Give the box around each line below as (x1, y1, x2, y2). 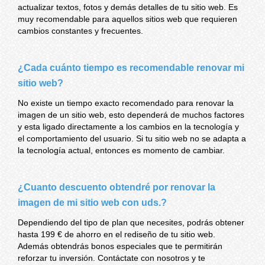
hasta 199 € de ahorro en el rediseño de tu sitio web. (18, 229, 215, 239)
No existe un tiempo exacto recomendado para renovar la (18, 98, 234, 108)
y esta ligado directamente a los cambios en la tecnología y (18, 121, 239, 131)
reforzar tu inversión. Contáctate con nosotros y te (18, 253, 205, 263)
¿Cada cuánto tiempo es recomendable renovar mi (18, 62, 244, 73)
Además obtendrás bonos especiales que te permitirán (18, 241, 222, 251)
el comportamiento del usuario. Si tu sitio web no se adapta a (18, 133, 246, 143)
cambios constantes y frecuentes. (18, 25, 143, 35)
